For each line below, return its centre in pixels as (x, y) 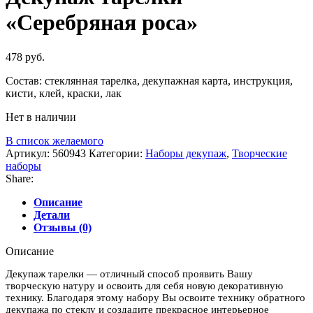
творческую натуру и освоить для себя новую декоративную (144, 285)
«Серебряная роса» (102, 23)
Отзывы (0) (63, 227)
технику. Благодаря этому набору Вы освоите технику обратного (155, 297)
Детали (52, 214)
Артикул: (29, 153)
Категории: (116, 153)
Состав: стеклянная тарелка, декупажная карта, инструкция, (149, 80)
